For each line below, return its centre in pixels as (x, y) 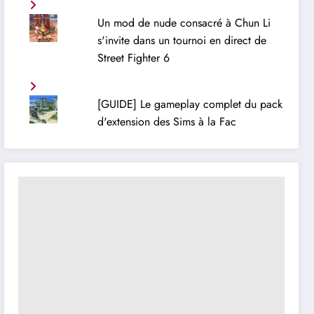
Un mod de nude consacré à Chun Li (184, 23)
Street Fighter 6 (133, 58)
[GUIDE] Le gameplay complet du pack (190, 104)
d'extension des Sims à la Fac (166, 122)
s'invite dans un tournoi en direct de (182, 41)
